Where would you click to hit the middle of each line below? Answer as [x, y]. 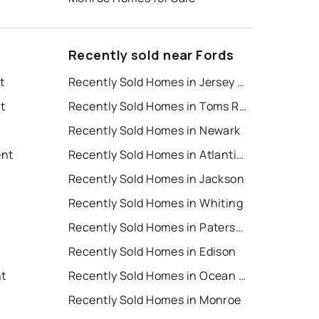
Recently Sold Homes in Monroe [155, 300]
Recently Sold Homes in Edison [152, 252]
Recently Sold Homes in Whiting [156, 203]
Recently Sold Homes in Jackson [157, 179]
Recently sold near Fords [151, 55]
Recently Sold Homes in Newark [155, 131]
